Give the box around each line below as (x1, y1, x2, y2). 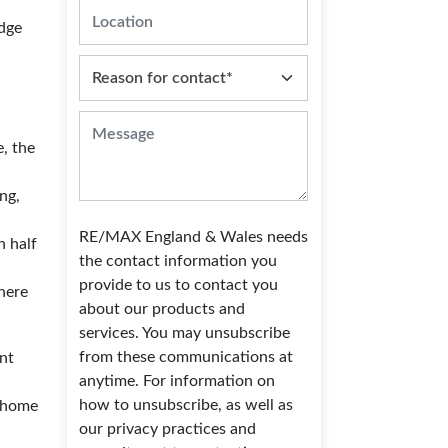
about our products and (79, 301, 246, 318)
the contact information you (79, 253, 278, 270)
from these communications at (79, 349, 294, 366)
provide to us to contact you (79, 277, 279, 294)
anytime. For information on (79, 373, 276, 390)
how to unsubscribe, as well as (79, 397, 294, 414)
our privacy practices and (79, 421, 257, 438)
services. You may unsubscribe (79, 325, 291, 342)
